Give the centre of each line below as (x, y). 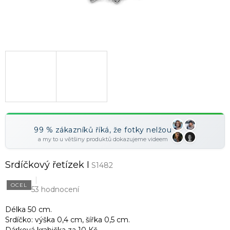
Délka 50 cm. (28, 210)
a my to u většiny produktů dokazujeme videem (103, 139)
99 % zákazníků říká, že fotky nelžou (103, 130)
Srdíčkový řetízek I (47, 165)
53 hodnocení (55, 190)
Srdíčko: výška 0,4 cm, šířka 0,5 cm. (68, 220)
